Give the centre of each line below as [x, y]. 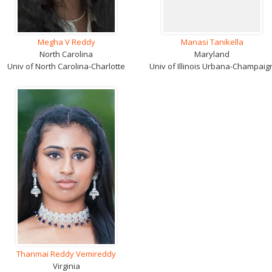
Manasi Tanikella [212, 42]
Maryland [212, 54]
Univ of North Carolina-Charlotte [66, 66]
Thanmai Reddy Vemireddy [66, 254]
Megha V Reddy [66, 42]
